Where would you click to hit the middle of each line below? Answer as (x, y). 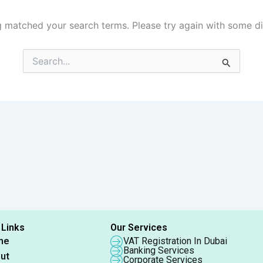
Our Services (139, 227)
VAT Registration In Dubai (176, 241)
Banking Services (159, 250)
